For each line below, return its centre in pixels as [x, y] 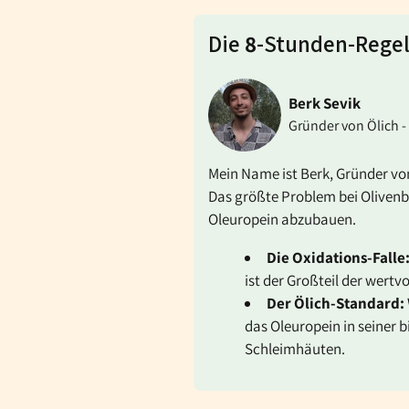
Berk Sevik [325, 104]
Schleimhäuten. [295, 348]
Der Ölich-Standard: [336, 303]
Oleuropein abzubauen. [282, 219]
